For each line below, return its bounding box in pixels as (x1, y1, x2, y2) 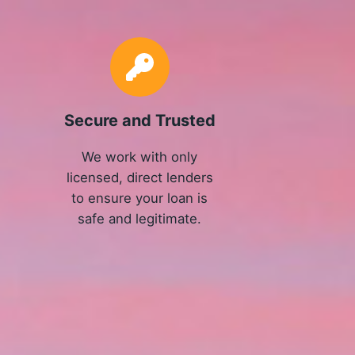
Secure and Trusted (63, 111, 216, 131)
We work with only (82, 148, 198, 165)
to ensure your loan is (71, 189, 208, 206)
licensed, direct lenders (66, 169, 213, 185)
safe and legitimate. (78, 210, 202, 227)
